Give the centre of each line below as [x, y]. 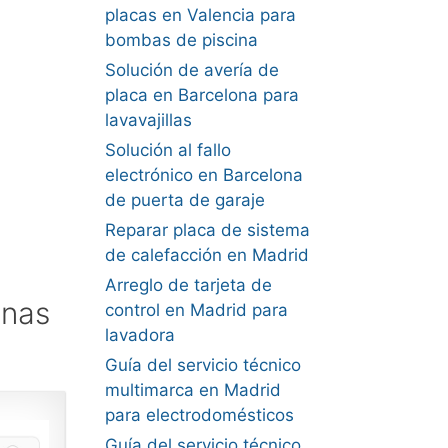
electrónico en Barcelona [203, 175]
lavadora [139, 335]
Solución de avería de [191, 70]
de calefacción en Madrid [206, 255]
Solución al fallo [167, 150]
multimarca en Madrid [192, 390]
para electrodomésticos [199, 415]
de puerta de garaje [184, 200]
